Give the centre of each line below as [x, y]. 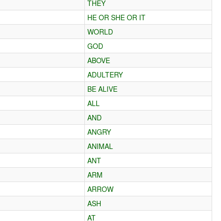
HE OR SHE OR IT [117, 17]
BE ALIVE [103, 89]
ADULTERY [105, 74]
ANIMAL [100, 146]
